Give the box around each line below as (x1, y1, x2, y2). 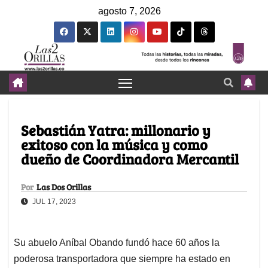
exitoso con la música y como (21, 135, 208, 155)
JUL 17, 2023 (31, 197, 76, 206)
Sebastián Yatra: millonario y (21, 120, 211, 141)
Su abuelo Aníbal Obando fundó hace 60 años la (14, 237, 220, 248)
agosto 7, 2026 (98, 6, 161, 16)
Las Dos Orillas (36, 181, 91, 193)
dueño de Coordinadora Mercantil (21, 149, 239, 169)
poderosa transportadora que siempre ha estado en (14, 254, 230, 264)
